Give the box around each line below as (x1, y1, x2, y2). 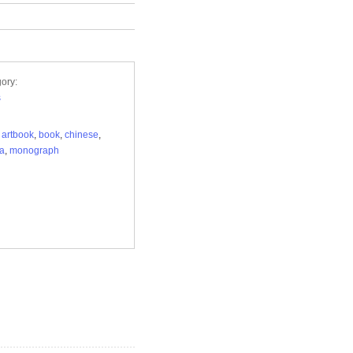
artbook (2, 129, 34, 140)
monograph (9, 145, 59, 156)
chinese (65, 129, 98, 140)
